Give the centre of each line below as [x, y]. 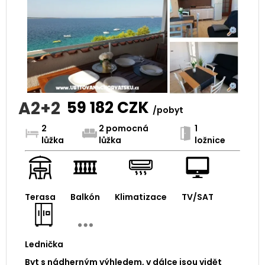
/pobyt [168, 110]
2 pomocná [123, 129]
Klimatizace [140, 197]
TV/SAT [197, 197]
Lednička [44, 245]
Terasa [40, 197]
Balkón [85, 197]
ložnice [210, 140]
